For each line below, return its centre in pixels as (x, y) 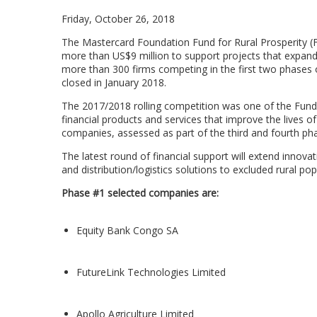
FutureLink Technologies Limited (151, 272)
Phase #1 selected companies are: (140, 193)
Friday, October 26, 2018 (118, 19)
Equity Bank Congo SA (127, 230)
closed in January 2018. (114, 82)
